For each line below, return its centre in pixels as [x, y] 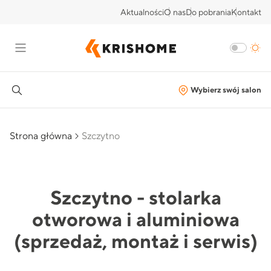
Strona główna [41, 136]
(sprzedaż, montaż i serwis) [135, 242]
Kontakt [246, 13]
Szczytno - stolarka [135, 199]
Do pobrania [208, 13]
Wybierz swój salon [226, 90]
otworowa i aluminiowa [135, 220]
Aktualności [142, 13]
